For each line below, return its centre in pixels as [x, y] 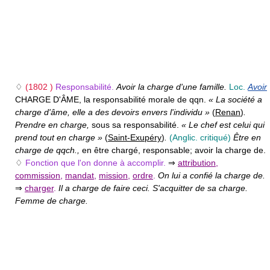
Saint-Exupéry [135, 138]
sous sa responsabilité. [137, 125]
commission [38, 176]
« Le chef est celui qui [223, 125]
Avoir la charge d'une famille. [173, 87]
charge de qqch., [49, 150]
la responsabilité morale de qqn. [146, 100]
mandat [80, 176]
